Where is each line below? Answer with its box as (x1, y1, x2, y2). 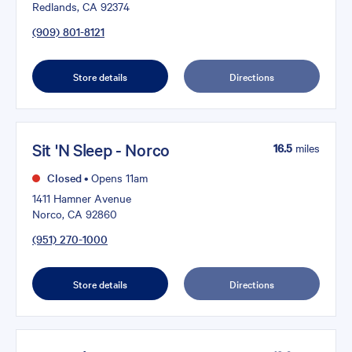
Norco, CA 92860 (32, 205, 117, 222)
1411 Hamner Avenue (32, 189, 131, 206)
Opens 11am (88, 169, 148, 185)
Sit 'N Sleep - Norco (32, 138, 170, 161)
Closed (44, 169, 82, 185)
